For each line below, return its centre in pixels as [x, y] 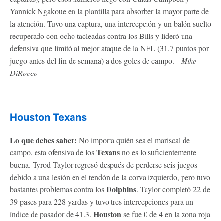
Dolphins [121, 189]
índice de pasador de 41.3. [52, 214]
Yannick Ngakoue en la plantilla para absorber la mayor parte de [109, 11]
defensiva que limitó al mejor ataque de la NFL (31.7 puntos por [109, 48]
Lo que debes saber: [43, 140]
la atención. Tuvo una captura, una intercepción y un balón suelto [110, 23]
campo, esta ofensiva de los [53, 152]
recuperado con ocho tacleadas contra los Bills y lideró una [101, 36]
